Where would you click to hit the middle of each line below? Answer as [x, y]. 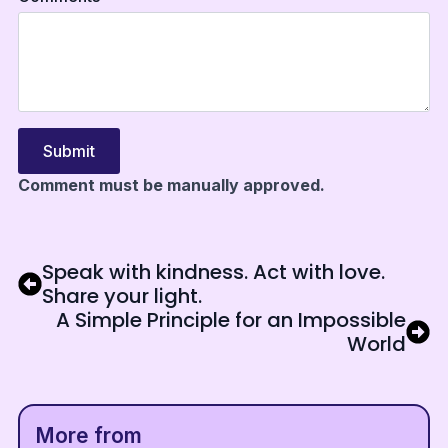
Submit [68, 150]
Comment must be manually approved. [171, 184]
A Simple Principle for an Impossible [231, 319]
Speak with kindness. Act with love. [213, 271]
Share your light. [121, 295]
